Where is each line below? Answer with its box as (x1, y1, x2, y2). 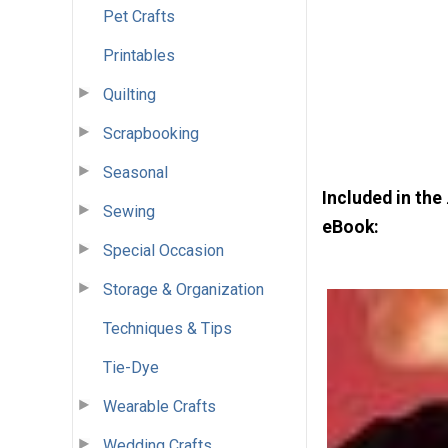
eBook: (322, 217, 379, 238)
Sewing (103, 201, 155, 221)
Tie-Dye (103, 357, 159, 377)
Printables (103, 45, 175, 65)
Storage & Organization (103, 279, 264, 299)
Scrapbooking (103, 123, 199, 143)
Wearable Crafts (103, 396, 216, 416)
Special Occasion (103, 240, 224, 260)
